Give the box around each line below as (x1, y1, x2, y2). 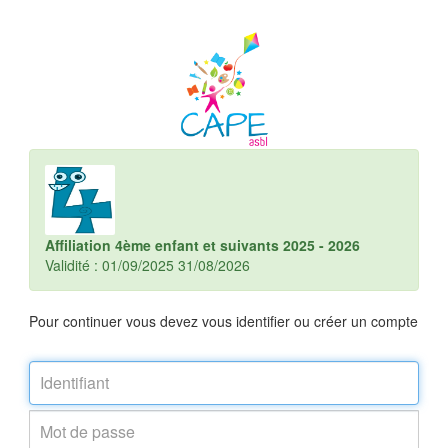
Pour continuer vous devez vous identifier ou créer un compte (29, 311, 418, 331)
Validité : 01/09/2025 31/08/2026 (45, 255, 250, 275)
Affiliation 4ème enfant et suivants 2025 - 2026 (45, 235, 360, 255)
